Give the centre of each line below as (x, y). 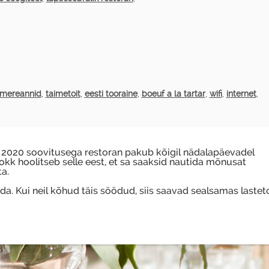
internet (241, 94)
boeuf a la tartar (173, 94)
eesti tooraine (111, 94)
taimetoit (63, 94)
